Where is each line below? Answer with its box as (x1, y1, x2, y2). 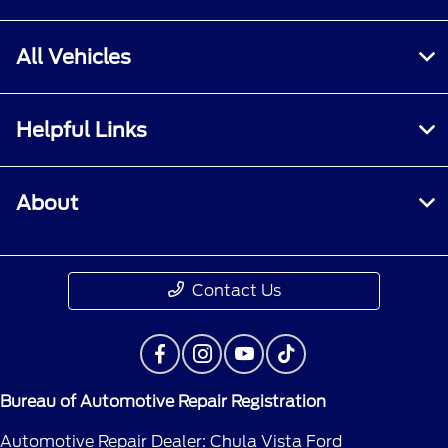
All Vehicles (16, 45, 131, 70)
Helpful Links (16, 118, 147, 143)
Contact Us (191, 281, 281, 301)
